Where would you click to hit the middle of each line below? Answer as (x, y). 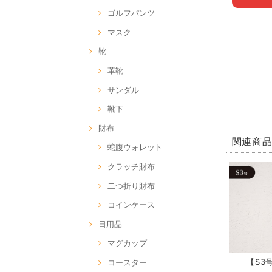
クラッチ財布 (131, 167)
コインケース (131, 205)
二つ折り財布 (131, 185)
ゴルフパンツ (131, 13)
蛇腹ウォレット (135, 147)
